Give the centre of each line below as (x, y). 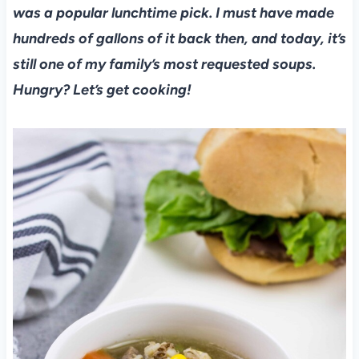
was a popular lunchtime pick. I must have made (173, 13)
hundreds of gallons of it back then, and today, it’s (179, 39)
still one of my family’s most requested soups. (164, 65)
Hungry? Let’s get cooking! (102, 90)
